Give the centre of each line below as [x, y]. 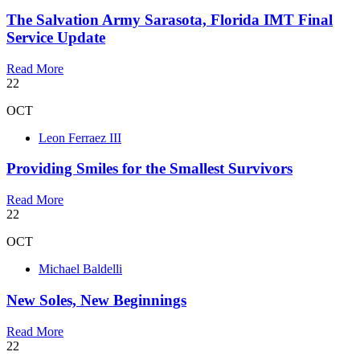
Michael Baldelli [80, 269]
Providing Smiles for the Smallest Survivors [149, 169]
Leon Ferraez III [80, 137]
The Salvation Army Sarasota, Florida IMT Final [170, 20]
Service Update [56, 38]
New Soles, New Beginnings [96, 300]
